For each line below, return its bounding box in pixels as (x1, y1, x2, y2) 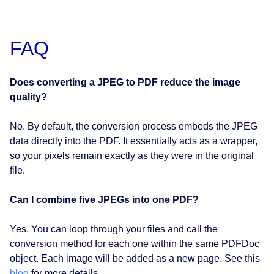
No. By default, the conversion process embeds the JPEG (10, 121, 257, 132)
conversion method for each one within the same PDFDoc (10, 239, 259, 250)
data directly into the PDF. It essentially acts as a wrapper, (10, 136, 257, 147)
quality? (10, 92, 47, 103)
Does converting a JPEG (10, 77, 124, 88)
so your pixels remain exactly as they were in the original (10, 150, 254, 161)
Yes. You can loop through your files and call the (10, 224, 218, 235)
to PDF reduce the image (126, 77, 240, 88)
